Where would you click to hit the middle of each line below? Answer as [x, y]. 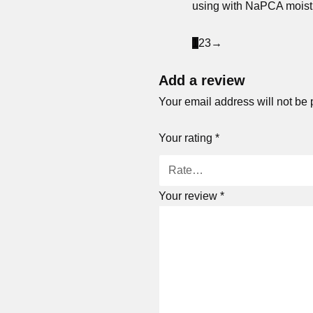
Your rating [187, 138]
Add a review [202, 80]
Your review [189, 196]
